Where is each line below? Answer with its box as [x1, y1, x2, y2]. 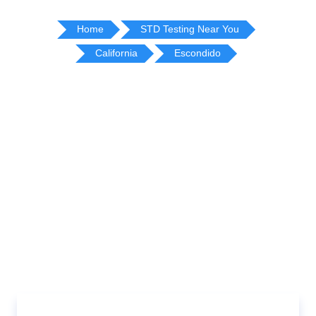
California [95, 47, 138, 59]
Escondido [174, 47, 221, 59]
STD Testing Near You [140, 23, 239, 35]
